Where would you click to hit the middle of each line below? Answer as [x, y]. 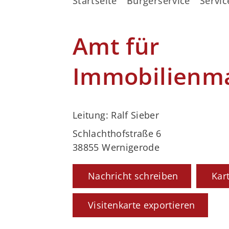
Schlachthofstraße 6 [117, 134]
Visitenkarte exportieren [142, 205]
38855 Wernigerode [116, 147]
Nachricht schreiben [133, 176]
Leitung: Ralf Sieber [116, 115]
